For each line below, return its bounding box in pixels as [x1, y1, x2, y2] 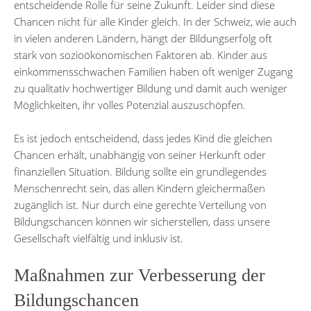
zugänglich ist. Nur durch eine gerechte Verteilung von [14, 197, 267, 212]
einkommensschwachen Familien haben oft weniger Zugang [14, 64, 293, 78]
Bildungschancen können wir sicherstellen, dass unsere [14, 214, 270, 228]
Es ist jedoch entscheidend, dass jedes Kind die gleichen [14, 131, 272, 145]
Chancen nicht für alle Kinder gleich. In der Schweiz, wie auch [14, 14, 296, 28]
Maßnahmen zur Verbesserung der [14, 264, 265, 285]
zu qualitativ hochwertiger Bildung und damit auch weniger [14, 81, 287, 95]
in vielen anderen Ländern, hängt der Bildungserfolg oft [14, 31, 272, 45]
